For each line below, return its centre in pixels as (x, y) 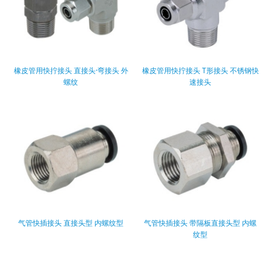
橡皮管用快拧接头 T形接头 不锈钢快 (200, 71)
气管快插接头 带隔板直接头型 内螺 (200, 223)
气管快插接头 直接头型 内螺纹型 (71, 223)
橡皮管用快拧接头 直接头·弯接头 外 (71, 71)
